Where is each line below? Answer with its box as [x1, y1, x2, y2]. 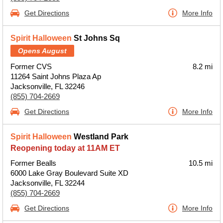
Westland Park [72, 132, 128, 141]
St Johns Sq [72, 34, 120, 42]
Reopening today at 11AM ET [10, 144, 120, 152]
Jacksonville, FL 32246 [10, 82, 85, 91]
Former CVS [10, 62, 52, 71]
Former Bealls [10, 159, 56, 167]
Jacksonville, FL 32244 [10, 179, 85, 187]
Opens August [18, 47, 67, 55]
